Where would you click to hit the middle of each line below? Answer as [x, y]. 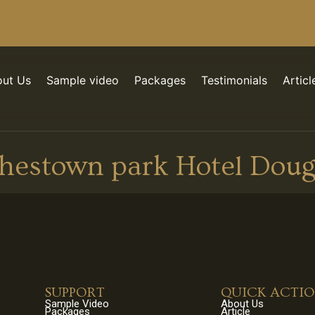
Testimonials [234, 80]
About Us [242, 304]
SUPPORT [75, 292]
